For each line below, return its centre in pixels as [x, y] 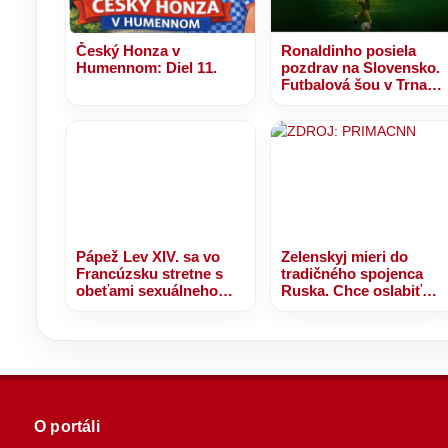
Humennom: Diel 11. [146, 68]
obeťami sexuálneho [147, 291]
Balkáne [308, 325]
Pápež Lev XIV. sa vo [148, 257]
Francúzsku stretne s [149, 274]
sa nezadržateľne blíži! [359, 102]
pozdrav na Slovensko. [360, 68]
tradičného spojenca [351, 274]
